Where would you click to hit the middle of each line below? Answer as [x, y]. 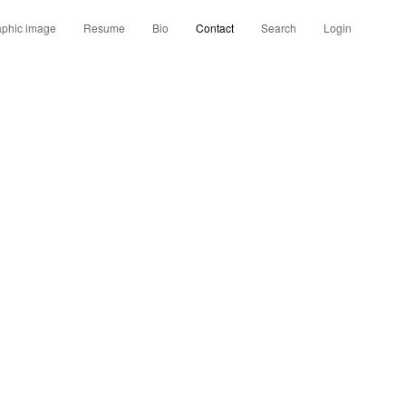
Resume [104, 28]
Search [279, 28]
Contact [215, 28]
